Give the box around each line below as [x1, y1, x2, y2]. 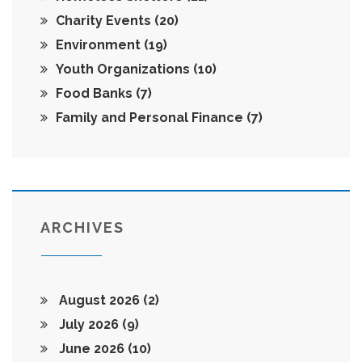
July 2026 [56, 317, 122, 333]
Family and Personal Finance [56, 110, 246, 126]
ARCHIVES [40, 219, 124, 237]
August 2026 [56, 293, 143, 309]
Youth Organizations [56, 61, 193, 78]
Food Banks [56, 86, 136, 102]
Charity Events [56, 13, 154, 29]
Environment [56, 37, 144, 53]
